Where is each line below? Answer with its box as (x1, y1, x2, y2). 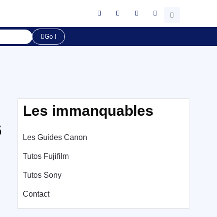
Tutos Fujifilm (23, 152, 69, 160)
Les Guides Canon (23, 133, 87, 141)
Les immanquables (23, 103, 154, 119)
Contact (23, 190, 49, 198)
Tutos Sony (23, 171, 62, 179)
